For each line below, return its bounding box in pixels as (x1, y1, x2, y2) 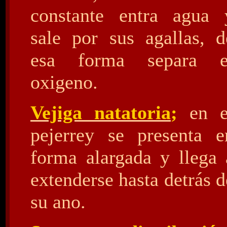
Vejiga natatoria (30, 102, 171, 123)
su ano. (30, 191, 86, 212)
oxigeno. (30, 71, 98, 93)
